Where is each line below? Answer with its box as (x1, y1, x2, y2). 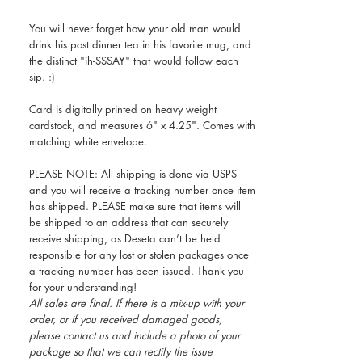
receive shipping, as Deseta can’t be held (29, 231, 221, 246)
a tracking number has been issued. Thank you (29, 263, 244, 278)
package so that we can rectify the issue (29, 344, 213, 359)
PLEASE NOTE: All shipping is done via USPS (29, 166, 237, 181)
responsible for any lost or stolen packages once (29, 247, 249, 262)
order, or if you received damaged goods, (29, 312, 222, 326)
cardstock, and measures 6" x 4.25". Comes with (29, 118, 255, 133)
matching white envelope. (29, 134, 147, 149)
